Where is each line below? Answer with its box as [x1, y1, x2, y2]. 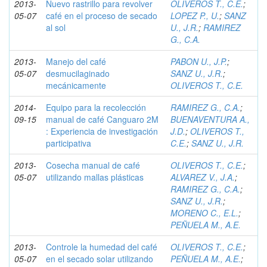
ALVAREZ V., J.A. [170, 171, 235, 183]
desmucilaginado [46, 67, 110, 79]
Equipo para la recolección [46, 101, 146, 113]
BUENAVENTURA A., [170, 113, 250, 125]
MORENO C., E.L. [170, 207, 238, 219]
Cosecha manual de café [46, 159, 140, 171]
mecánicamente [46, 79, 106, 91]
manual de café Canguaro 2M [46, 113, 159, 125]
